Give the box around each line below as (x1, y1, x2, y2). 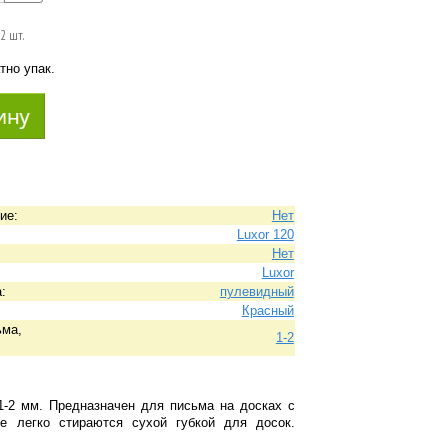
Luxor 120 (236, 226, 294, 242)
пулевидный (219, 283, 294, 299)
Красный (241, 302, 294, 318)
